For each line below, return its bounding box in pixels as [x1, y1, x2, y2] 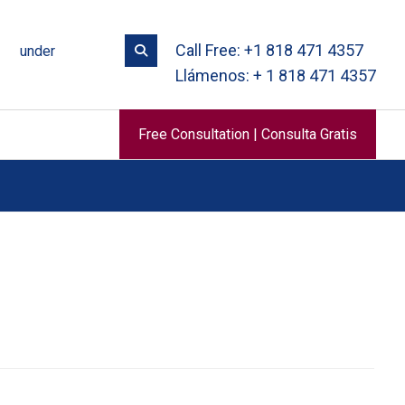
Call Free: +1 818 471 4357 [175, 41, 363, 60]
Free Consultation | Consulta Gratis [138, 126, 357, 143]
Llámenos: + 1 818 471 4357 [175, 66, 376, 85]
